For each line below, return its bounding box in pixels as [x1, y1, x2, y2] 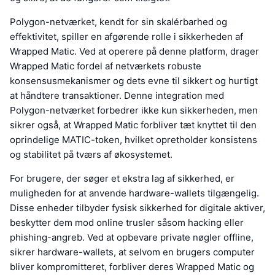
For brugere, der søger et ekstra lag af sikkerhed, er [10, 172, 234, 184]
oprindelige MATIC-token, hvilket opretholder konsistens [10, 133, 257, 145]
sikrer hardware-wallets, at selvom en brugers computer [10, 246, 255, 258]
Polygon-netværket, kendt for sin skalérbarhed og [10, 15, 227, 28]
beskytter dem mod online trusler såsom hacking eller [10, 216, 244, 228]
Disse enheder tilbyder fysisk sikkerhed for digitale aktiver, [10, 201, 265, 214]
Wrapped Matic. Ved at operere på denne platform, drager [10, 45, 259, 57]
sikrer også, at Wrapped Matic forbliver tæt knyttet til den [10, 118, 257, 131]
